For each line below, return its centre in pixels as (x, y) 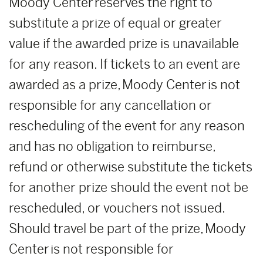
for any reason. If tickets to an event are (124, 64)
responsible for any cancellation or (110, 105)
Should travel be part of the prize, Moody (127, 229)
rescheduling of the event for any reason (127, 126)
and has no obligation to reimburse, (112, 146)
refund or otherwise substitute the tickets (131, 167)
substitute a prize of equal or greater (115, 23)
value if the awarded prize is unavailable (124, 44)
